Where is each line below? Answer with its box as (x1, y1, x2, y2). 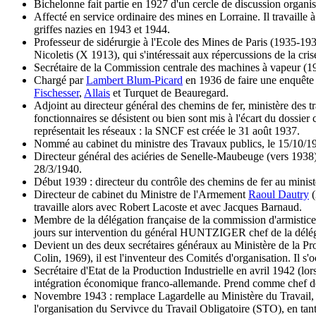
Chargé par (34, 74, 86, 87)
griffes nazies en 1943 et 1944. (34, 23, 170, 36)
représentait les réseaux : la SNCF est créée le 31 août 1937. (34, 125, 300, 138)
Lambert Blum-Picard (86, 74, 183, 87)
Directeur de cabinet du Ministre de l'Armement (34, 188, 248, 201)
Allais (84, 87, 110, 99)
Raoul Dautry (248, 188, 309, 201)
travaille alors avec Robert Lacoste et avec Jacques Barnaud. (34, 201, 302, 214)
